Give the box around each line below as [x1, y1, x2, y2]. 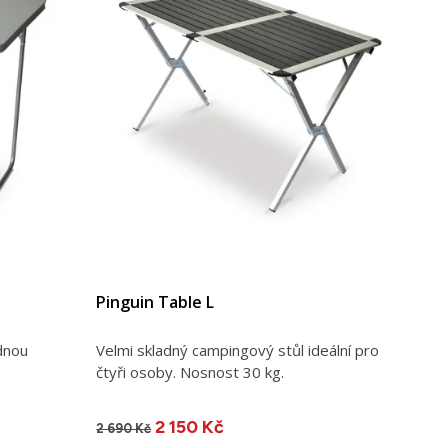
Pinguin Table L [96, 291, 215, 314]
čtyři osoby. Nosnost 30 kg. [96, 362, 285, 383]
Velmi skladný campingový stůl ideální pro [96, 340, 380, 361]
